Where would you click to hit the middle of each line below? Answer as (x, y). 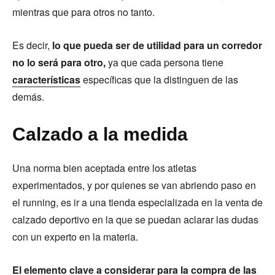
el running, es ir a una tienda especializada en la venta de (137, 202)
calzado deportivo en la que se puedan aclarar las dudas (135, 219)
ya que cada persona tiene (165, 62)
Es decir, (32, 45)
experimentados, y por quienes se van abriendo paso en (134, 185)
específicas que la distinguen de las (159, 79)
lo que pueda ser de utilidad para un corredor (157, 45)
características (46, 79)
